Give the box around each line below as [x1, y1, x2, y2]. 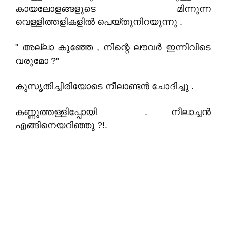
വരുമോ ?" [15, 55, 59, 66]
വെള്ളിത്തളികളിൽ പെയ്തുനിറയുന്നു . [15, 17, 182, 27]
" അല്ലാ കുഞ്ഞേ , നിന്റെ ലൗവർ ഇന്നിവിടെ [15, 42, 211, 52]
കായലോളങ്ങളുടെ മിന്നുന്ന [15, 4, 211, 14]
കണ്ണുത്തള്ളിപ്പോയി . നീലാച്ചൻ [15, 107, 211, 117]
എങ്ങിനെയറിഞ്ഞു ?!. [15, 120, 107, 130]
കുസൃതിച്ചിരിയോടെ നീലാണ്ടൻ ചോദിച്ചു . [15, 81, 194, 91]
